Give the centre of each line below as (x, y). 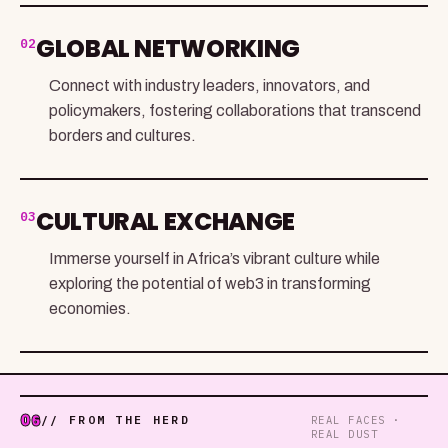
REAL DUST (344, 434)
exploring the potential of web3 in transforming (210, 284)
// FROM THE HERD (115, 420)
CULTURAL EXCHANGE (165, 222)
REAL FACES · (355, 420)
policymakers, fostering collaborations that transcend (235, 111)
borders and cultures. (122, 136)
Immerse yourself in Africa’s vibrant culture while (214, 259)
